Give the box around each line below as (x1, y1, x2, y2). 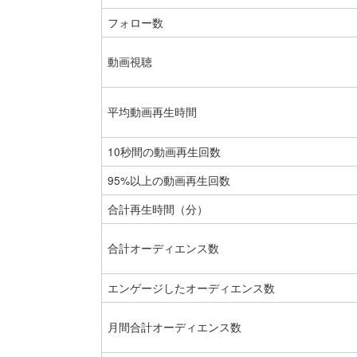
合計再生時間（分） (107, 201, 208, 218)
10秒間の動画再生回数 (107, 143, 221, 160)
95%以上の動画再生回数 (107, 172, 230, 189)
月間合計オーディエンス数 (107, 319, 241, 335)
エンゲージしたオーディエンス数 (107, 280, 275, 296)
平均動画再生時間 (107, 104, 197, 120)
